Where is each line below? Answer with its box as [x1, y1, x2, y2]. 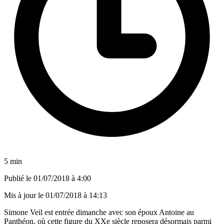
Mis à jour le [4, 190, 45, 199]
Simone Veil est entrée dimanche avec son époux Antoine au [4, 207, 194, 216]
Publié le [4, 173, 33, 182]
